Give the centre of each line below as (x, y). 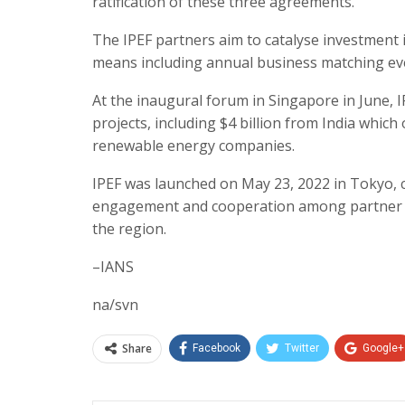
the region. (129, 228)
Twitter (302, 348)
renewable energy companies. (193, 145)
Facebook (217, 348)
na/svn (115, 304)
